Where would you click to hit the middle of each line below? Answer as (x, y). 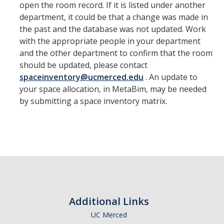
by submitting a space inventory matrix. (93, 101)
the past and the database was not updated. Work (113, 29)
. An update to (170, 77)
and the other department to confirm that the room (116, 53)
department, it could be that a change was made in (114, 17)
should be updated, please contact (83, 65)
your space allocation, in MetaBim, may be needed (113, 89)
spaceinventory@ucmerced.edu (81, 77)
